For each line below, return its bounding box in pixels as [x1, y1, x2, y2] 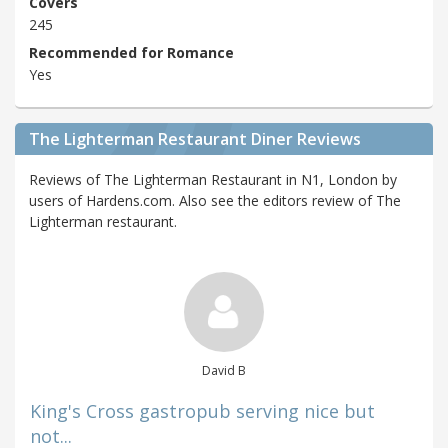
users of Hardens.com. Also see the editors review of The [29, 191, 401, 211]
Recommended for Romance [29, 43, 234, 63]
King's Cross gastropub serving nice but [30, 399, 375, 424]
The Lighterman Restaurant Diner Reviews [29, 128, 361, 151]
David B [202, 362, 246, 380]
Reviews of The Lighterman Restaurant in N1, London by [29, 170, 397, 190]
